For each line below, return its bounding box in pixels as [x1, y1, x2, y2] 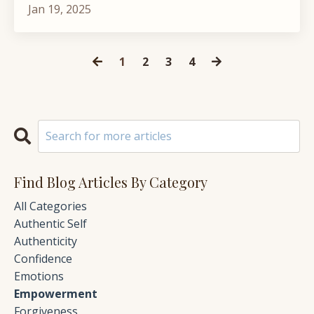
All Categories [14, 198, 87, 214]
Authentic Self [14, 215, 87, 231]
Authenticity [14, 233, 77, 249]
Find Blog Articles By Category [14, 172, 207, 191]
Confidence [14, 250, 72, 266]
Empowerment [14, 285, 97, 301]
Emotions [14, 268, 64, 284]
